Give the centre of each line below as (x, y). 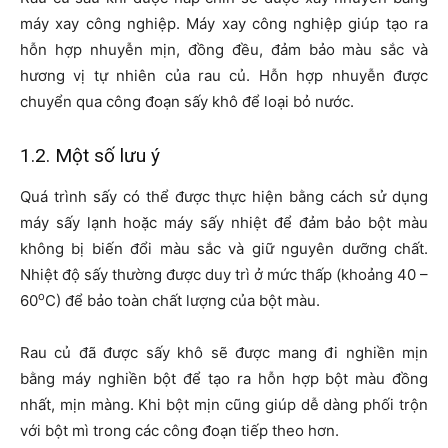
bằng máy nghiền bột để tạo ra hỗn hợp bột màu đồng (224, 379)
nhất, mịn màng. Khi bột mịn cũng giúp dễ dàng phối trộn (224, 405)
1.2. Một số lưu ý (90, 156)
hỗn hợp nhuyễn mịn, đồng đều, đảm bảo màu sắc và (224, 50)
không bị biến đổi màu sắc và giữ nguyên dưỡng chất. (224, 249)
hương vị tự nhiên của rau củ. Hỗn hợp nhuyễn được (224, 76)
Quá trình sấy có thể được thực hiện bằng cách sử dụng (224, 197)
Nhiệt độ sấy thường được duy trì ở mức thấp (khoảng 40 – (224, 275)
